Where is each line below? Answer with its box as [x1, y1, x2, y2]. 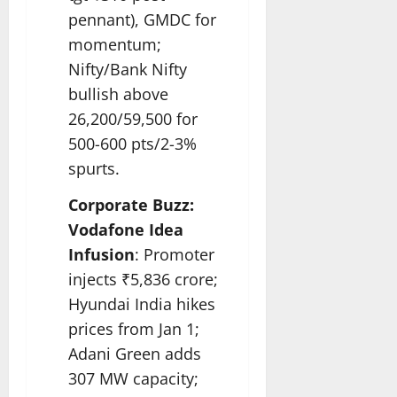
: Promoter [135, 244, 214, 266]
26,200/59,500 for [68, 107, 198, 129]
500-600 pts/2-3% [68, 132, 197, 154]
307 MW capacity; [68, 368, 198, 390]
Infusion [68, 244, 135, 266]
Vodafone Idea [68, 219, 183, 241]
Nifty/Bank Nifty [68, 58, 187, 80]
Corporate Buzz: [68, 194, 194, 216]
